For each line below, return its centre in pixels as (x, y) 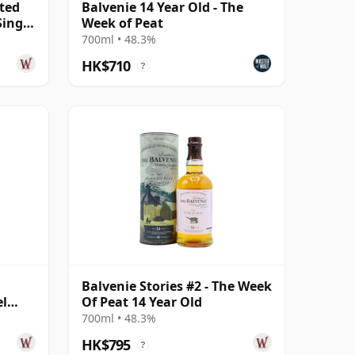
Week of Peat (122, 23)
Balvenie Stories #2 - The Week (177, 286)
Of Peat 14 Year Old (142, 302)
